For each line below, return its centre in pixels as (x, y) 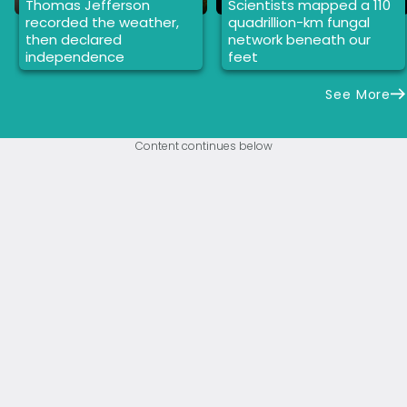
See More (358, 95)
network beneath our (299, 40)
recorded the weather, (103, 23)
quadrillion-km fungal (298, 23)
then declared (74, 40)
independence (75, 57)
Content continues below (203, 146)
